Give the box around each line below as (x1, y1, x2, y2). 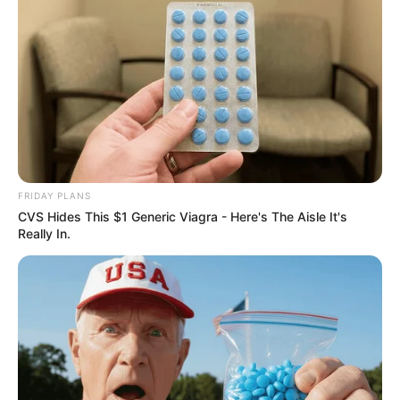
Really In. (18, 225, 71, 241)
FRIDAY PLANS (18, 189, 91, 201)
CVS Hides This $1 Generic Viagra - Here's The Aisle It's (18, 208, 347, 224)
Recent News (13, 304, 103, 322)
